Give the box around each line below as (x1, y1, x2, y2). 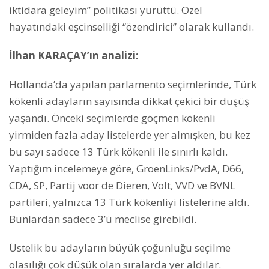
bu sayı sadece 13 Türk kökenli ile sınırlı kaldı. (9, 144, 228, 159)
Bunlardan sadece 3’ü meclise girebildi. (9, 211, 196, 226)
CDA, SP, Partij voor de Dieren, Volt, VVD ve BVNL (9, 178, 235, 192)
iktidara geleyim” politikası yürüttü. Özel (9, 2, 202, 17)
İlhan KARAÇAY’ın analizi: (9, 48, 139, 62)
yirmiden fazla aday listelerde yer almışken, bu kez (9, 127, 250, 142)
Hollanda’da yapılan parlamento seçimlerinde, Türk (9, 77, 256, 91)
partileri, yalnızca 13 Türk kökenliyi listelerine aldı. (9, 195, 249, 209)
